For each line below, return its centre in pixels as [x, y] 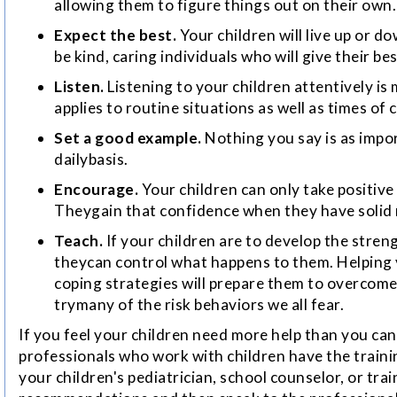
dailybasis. [91, 160]
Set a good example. [128, 138]
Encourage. [96, 190]
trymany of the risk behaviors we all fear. [199, 305]
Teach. [78, 241]
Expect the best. [115, 35]
